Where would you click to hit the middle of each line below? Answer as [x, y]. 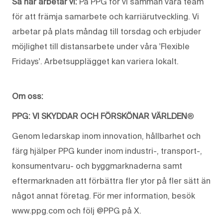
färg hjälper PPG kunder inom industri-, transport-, [107, 151]
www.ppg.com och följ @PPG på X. [77, 210]
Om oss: [28, 96]
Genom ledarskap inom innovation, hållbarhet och [106, 136]
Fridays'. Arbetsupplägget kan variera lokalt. [95, 61]
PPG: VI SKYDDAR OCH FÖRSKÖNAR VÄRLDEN [100, 116]
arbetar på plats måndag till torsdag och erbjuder [107, 31]
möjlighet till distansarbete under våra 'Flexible [101, 46]
